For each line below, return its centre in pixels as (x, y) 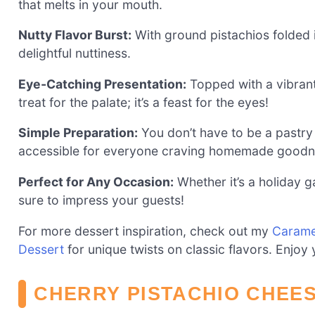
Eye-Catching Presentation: (102, 84)
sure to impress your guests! (101, 200)
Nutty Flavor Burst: (75, 35)
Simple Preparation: (78, 133)
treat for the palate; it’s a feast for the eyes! (143, 102)
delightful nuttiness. (75, 53)
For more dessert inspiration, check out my (145, 231)
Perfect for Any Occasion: (96, 181)
